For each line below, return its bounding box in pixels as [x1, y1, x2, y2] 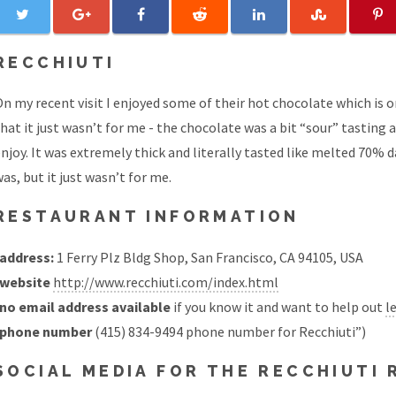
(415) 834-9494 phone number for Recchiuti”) [92, 322, 366, 340]
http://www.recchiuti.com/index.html [53, 272, 278, 291]
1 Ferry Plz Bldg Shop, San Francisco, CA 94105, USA [54, 247, 363, 266]
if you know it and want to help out [171, 297, 385, 316]
